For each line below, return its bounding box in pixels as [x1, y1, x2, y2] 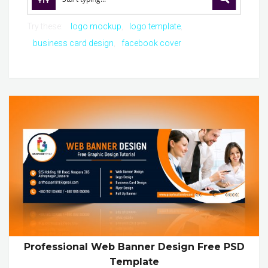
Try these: [27, 22, 65, 31]
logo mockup [71, 22, 121, 31]
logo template [129, 22, 181, 31]
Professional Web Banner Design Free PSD [23, 241, 245, 253]
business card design [33, 38, 114, 48]
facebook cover [121, 38, 181, 48]
